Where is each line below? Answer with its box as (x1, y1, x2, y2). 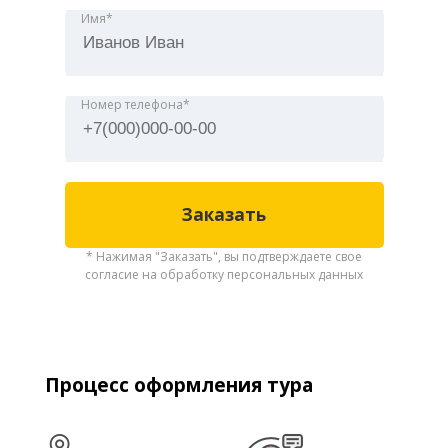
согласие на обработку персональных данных (85, 266, 363, 283)
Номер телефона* (80, 96, 190, 113)
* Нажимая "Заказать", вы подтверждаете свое (86, 248, 362, 265)
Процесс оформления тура (45, 371, 313, 398)
